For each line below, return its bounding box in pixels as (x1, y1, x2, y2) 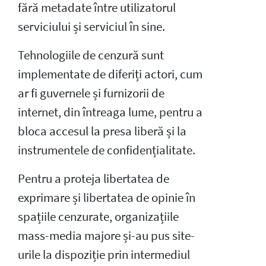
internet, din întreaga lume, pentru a (18, 104, 202, 120)
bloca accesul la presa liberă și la (18, 123, 186, 139)
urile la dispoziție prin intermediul (18, 246, 190, 262)
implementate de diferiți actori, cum (18, 66, 202, 82)
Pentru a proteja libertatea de (18, 170, 169, 186)
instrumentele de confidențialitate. (18, 142, 195, 158)
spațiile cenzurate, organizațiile (18, 208, 179, 224)
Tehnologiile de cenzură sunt (18, 47, 164, 63)
